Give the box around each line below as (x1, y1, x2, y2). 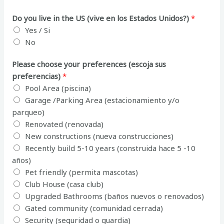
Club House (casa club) (25, 178, 104, 189)
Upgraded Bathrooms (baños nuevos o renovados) (25, 190, 204, 201)
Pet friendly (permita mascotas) (25, 166, 138, 177)
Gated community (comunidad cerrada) (25, 202, 163, 213)
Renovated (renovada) (25, 118, 104, 129)
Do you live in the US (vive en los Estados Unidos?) (12, 12, 191, 23)
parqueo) (12, 106, 45, 117)
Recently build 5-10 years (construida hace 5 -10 (25, 142, 196, 153)
